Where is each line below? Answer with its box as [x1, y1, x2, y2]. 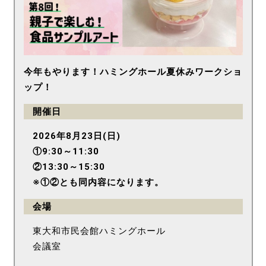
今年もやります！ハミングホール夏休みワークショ [23, 66, 242, 77]
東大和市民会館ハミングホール [32, 225, 166, 236]
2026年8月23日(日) [32, 130, 121, 141]
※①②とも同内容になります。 [32, 176, 164, 188]
